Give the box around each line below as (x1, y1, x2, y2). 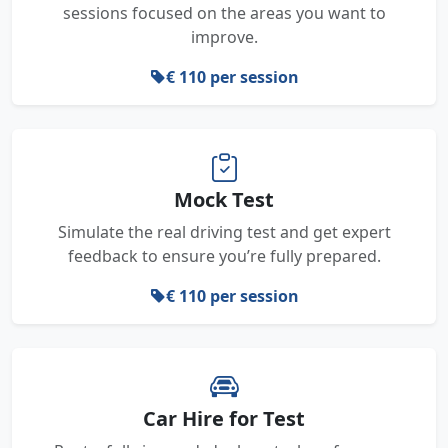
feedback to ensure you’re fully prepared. (67, 245, 381, 267)
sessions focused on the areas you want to (62, 2, 386, 24)
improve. (190, 26, 258, 48)
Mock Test (174, 186, 274, 213)
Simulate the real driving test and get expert (57, 221, 391, 243)
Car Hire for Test (143, 405, 305, 432)
